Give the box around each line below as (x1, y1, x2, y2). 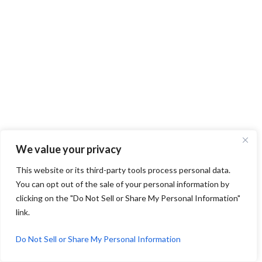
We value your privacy (16, 143, 122, 156)
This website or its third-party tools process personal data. (16, 165, 230, 175)
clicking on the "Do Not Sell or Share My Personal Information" (16, 193, 240, 203)
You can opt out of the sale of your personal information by (16, 179, 229, 189)
